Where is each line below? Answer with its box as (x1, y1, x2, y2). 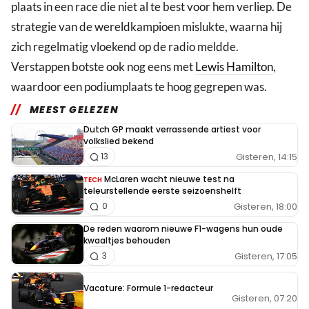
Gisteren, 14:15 (236, 150, 297, 163)
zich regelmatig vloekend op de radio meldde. (11, 39, 239, 54)
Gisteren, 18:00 (234, 199, 297, 213)
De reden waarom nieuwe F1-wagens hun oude (83, 223, 283, 235)
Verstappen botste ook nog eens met (11, 59, 195, 74)
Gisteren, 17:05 (235, 249, 297, 263)
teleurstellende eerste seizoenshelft (83, 185, 241, 197)
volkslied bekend (83, 135, 154, 148)
